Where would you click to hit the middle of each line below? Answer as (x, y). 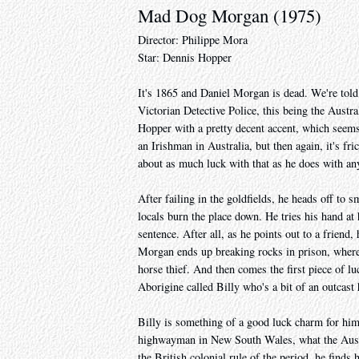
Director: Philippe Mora (193, 40)
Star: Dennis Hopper (185, 58)
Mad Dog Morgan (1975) (230, 16)
